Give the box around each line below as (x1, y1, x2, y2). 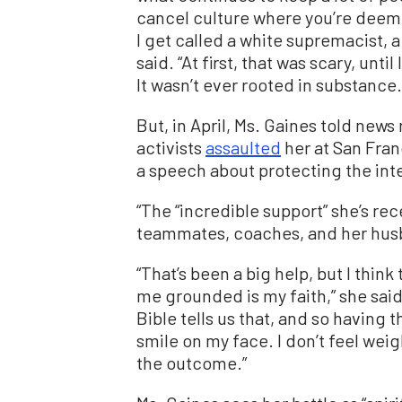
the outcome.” (136, 352, 247, 374)
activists (136, 136, 205, 159)
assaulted (205, 136, 281, 159)
